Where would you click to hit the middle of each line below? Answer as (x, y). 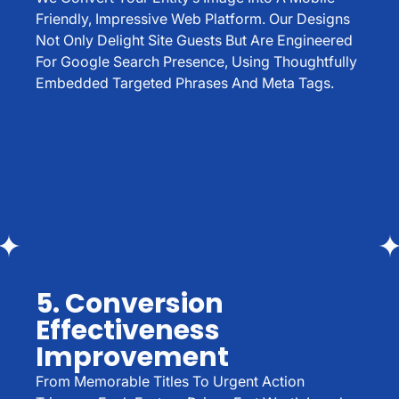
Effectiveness (128, 330)
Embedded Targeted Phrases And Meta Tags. (185, 83)
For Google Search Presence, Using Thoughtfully (196, 62)
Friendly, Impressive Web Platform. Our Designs (193, 19)
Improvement (132, 357)
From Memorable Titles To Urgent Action (170, 381)
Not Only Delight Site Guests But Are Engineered (194, 41)
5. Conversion (130, 303)
